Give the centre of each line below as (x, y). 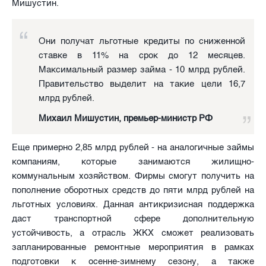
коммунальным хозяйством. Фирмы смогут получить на (133, 175)
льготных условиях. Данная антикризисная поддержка (133, 204)
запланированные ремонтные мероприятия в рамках (133, 247)
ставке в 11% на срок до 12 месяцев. (142, 55)
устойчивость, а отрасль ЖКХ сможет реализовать (133, 232)
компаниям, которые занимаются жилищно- (133, 161)
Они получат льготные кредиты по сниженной (142, 41)
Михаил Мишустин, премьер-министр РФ (126, 118)
